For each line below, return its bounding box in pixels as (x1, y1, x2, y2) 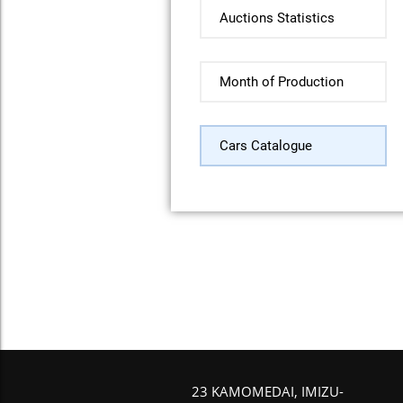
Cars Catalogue (219, 137, 312, 154)
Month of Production (219, 73, 344, 90)
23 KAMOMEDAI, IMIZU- (191, 382, 344, 400)
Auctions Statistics (219, 9, 335, 26)
